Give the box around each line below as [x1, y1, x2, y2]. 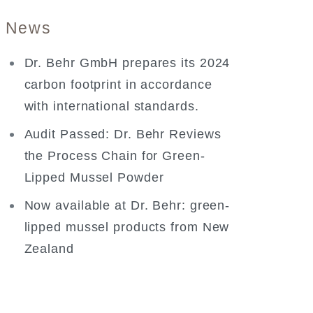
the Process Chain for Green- [24, 148, 205, 163]
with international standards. [24, 99, 199, 113]
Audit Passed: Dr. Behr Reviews [24, 126, 221, 141]
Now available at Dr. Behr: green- [24, 198, 231, 212]
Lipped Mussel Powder [24, 170, 164, 184]
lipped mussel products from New [24, 219, 230, 234]
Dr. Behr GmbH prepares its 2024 [24, 55, 231, 70]
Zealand [24, 241, 74, 256]
